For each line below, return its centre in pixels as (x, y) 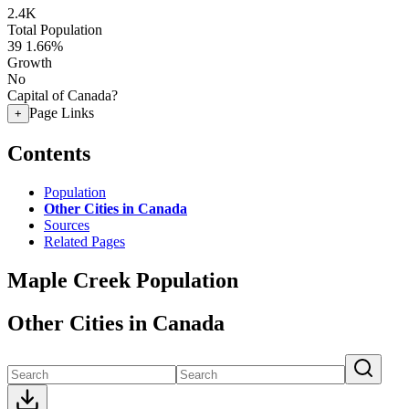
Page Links (62, 113)
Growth (30, 63)
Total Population (55, 30)
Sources (67, 225)
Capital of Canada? (63, 95)
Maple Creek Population (123, 280)
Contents (49, 153)
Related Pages (84, 241)
